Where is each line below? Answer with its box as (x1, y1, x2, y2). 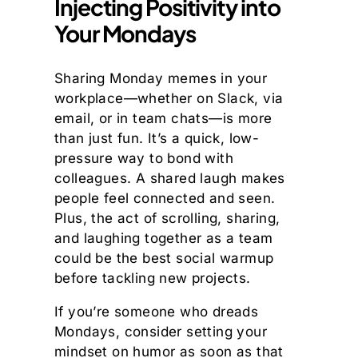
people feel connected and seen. (54, 189, 276, 206)
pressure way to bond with (54, 149, 233, 166)
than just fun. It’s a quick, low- (54, 129, 260, 146)
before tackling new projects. (54, 269, 251, 286)
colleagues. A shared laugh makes (54, 169, 285, 186)
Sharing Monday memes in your (54, 70, 268, 86)
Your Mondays (54, 18, 196, 47)
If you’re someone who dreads (54, 303, 259, 320)
